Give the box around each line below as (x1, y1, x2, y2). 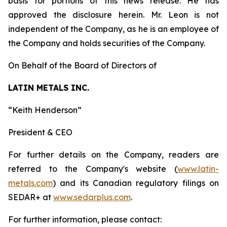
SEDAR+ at (8, 192, 53, 202)
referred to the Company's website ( (8, 164, 177, 174)
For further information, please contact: (8, 214, 162, 224)
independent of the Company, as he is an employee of (8, 24, 219, 34)
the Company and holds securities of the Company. (8, 38, 205, 48)
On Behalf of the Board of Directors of (8, 60, 157, 70)
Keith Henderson (12, 105, 78, 115)
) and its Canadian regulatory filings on (53, 178, 219, 188)
